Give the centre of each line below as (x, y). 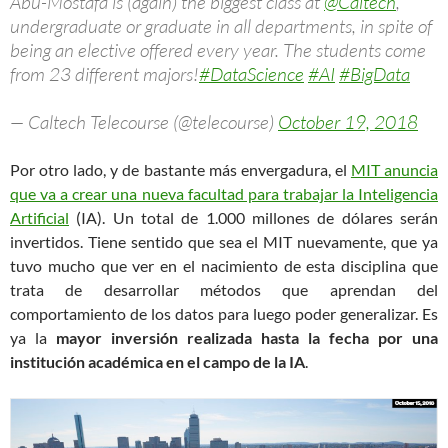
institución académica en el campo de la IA (157, 361)
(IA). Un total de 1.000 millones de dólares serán (253, 217)
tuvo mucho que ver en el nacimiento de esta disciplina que (224, 265)
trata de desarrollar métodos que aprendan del (224, 289)
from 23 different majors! (104, 73)
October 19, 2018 (348, 121)
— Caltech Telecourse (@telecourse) (144, 121)
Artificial (39, 217)
